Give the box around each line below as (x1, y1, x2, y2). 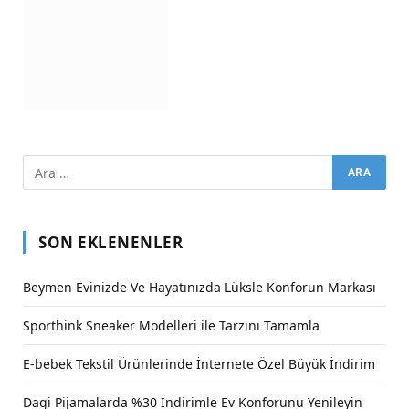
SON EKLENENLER (38, 232, 184, 254)
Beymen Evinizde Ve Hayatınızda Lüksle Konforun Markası (23, 278, 376, 297)
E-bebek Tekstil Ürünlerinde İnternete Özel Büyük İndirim (23, 355, 375, 373)
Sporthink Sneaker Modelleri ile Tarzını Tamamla (23, 317, 320, 335)
